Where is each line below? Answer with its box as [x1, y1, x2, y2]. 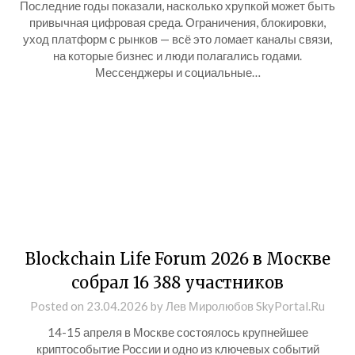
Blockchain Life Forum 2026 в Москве [25, 249, 330, 269]
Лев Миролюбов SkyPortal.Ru [166, 299, 325, 313]
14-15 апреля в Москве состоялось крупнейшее [47, 325, 308, 339]
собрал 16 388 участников [71, 273, 284, 292]
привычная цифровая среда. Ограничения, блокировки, [29, 15, 326, 29]
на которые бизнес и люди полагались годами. [53, 48, 302, 63]
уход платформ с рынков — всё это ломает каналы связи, [23, 32, 332, 46]
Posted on [30, 299, 86, 313]
